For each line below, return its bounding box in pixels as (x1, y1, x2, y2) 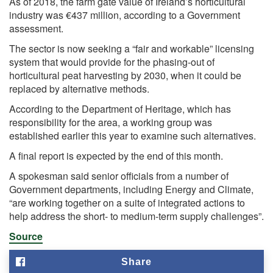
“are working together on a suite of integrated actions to (9, 195, 245, 210)
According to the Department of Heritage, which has (9, 101, 231, 116)
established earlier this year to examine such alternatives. (9, 128, 256, 143)
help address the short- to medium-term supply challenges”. (9, 208, 264, 223)
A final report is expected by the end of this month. (9, 148, 223, 163)
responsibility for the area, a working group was (9, 115, 212, 129)
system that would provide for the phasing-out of (9, 54, 214, 69)
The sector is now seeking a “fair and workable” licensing (9, 41, 254, 55)
